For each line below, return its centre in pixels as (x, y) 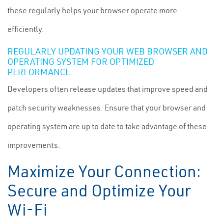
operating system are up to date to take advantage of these (107, 126)
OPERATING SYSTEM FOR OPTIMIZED (81, 62)
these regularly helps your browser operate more (92, 10)
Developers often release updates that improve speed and (108, 89)
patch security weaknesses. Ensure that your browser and (107, 108)
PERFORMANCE (39, 72)
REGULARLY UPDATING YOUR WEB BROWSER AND (108, 51)
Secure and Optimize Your (99, 191)
